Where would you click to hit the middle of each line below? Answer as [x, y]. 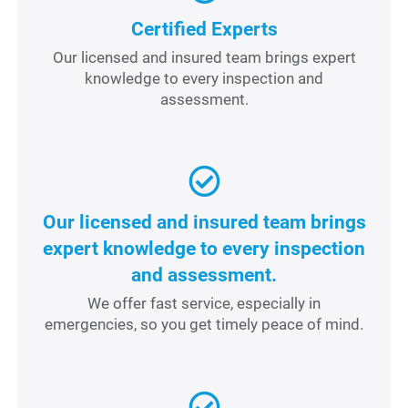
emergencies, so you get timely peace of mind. [204, 325]
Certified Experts [204, 29]
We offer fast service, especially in [204, 304]
